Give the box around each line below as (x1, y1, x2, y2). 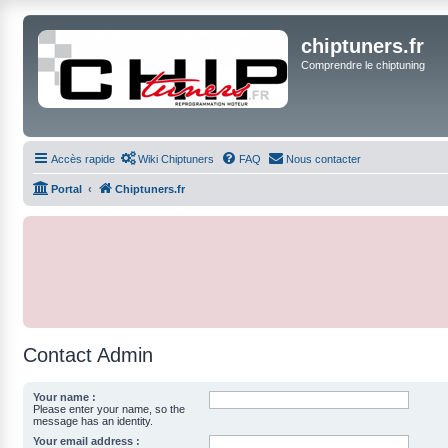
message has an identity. (33, 415, 153, 427)
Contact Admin (23, 344, 153, 366)
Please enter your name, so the (33, 403, 185, 415)
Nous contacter (286, 153, 361, 165)
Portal (51, 183, 82, 195)
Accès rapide (51, 153, 115, 165)
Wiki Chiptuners (138, 153, 214, 165)
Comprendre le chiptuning (301, 59, 425, 71)
